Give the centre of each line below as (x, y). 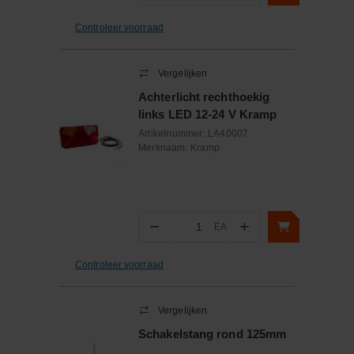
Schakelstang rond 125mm (213, 334)
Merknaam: (164, 148)
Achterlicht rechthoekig (204, 97)
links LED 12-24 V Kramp (208, 114)
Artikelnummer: (173, 134)
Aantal (184, 233)
